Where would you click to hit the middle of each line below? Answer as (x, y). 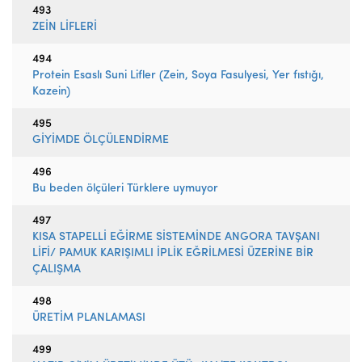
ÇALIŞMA (57, 269)
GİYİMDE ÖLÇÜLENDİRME (101, 140)
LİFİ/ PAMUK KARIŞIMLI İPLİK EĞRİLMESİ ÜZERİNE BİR (173, 253)
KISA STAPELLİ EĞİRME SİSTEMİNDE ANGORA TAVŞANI (176, 237)
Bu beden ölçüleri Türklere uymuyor (125, 189)
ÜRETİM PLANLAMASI (89, 318)
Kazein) (51, 92)
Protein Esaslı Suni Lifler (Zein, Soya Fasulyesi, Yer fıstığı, (178, 76)
